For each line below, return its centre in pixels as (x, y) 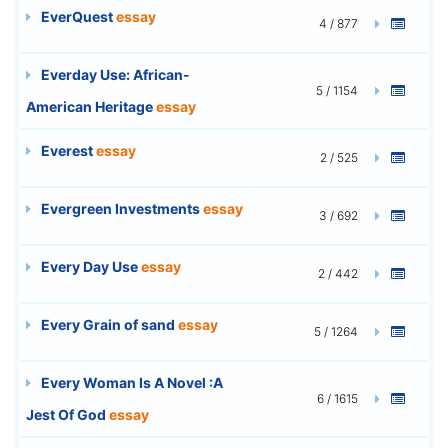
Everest (67, 150)
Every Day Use (89, 266)
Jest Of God (67, 414)
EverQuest (77, 16)
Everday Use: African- (114, 74)
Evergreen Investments (120, 208)
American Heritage (91, 106)
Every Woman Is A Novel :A (130, 382)
